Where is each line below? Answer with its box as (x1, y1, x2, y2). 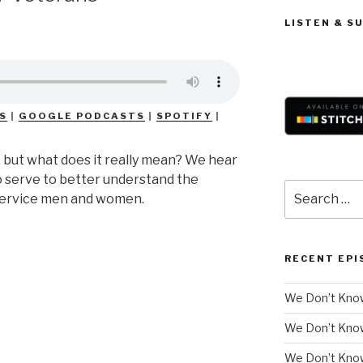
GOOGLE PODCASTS (19, 109, 145, 122)
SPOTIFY (156, 109, 212, 122)
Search (283, 180, 326, 194)
